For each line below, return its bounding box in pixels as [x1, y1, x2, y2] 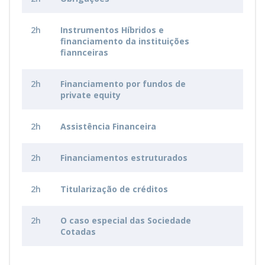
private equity [60, 89, 121, 101]
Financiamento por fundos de [60, 78, 186, 89]
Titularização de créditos [60, 183, 168, 195]
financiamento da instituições [60, 35, 189, 47]
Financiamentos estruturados [60, 152, 188, 163]
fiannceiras [60, 47, 108, 58]
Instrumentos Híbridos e [60, 24, 164, 35]
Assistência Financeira [60, 121, 156, 132]
